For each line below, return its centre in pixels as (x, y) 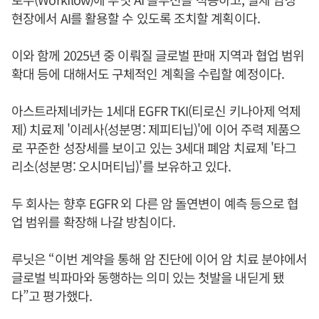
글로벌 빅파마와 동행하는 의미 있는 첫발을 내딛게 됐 (148, 277)
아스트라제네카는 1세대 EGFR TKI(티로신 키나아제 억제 (156, 110)
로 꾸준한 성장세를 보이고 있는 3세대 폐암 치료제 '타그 (154, 147)
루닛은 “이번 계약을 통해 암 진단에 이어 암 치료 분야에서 (159, 258)
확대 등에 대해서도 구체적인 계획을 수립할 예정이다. (148, 73)
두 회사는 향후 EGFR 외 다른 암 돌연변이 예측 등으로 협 (155, 203)
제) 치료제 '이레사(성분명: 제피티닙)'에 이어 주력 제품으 (156, 129)
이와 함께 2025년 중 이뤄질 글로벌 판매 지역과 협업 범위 (158, 54)
